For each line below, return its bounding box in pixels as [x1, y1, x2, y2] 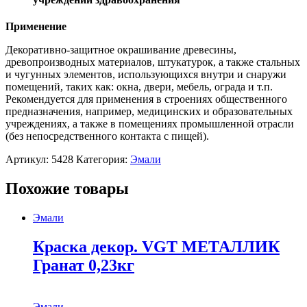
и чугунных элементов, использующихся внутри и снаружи [5, 69, 286, 81]
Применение [5, 21, 66, 33]
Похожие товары [5, 180, 129, 198]
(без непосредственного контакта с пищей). [5, 130, 209, 143]
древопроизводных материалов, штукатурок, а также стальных [5, 56, 300, 69]
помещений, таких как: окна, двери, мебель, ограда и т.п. [5, 81, 273, 93]
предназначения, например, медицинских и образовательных [5, 106, 293, 118]
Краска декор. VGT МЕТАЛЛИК [33, 238, 280, 256]
